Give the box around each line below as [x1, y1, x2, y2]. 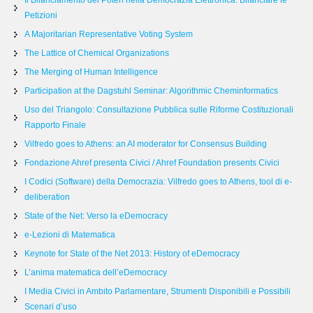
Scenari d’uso [24, 302, 77, 312]
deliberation [24, 192, 70, 202]
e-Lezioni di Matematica [24, 230, 115, 240]
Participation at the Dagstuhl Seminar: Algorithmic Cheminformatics [24, 86, 278, 96]
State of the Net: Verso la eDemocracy [24, 211, 168, 221]
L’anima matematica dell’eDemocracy [24, 268, 167, 277]
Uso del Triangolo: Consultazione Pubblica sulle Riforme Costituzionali [24, 105, 293, 115]
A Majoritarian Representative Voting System [24, 29, 193, 39]
